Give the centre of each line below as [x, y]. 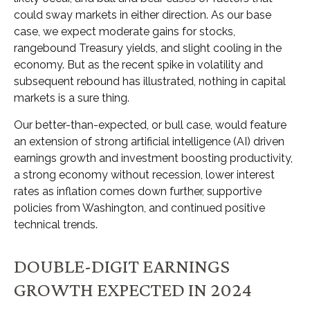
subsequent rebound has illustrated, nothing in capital [150, 81]
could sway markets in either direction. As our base [143, 15]
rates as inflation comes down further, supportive [138, 191]
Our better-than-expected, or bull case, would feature [150, 125]
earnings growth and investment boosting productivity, [153, 158]
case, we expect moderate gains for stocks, [125, 31]
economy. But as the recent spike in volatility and [138, 65]
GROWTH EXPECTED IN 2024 [133, 289]
